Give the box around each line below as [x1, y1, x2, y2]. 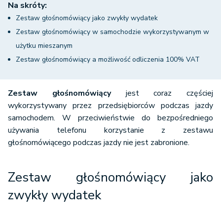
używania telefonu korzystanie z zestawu [8, 125, 213, 136]
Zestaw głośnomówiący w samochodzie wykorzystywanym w [16, 27, 209, 37]
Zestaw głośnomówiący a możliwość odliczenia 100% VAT [16, 55, 200, 64]
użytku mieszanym [16, 41, 73, 50]
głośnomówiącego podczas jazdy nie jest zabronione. [8, 137, 189, 148]
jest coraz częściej [110, 88, 213, 99]
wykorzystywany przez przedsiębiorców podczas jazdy [8, 100, 213, 111]
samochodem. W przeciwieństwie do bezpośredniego [8, 112, 213, 123]
